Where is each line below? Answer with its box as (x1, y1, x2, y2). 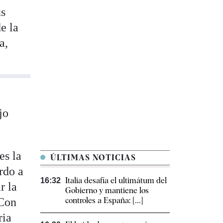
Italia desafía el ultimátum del (65, 175, 167, 185)
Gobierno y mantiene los (65, 185, 149, 195)
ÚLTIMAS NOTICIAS (48, 152, 136, 162)
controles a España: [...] (65, 195, 143, 205)
